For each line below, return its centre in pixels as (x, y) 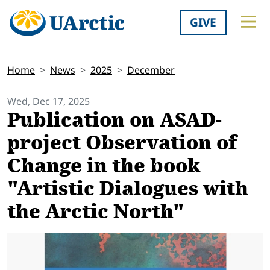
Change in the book (104, 166)
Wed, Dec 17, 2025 (49, 102)
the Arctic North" (96, 212)
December (151, 70)
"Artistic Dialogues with (128, 189)
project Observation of (122, 143)
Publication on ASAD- (115, 120)
